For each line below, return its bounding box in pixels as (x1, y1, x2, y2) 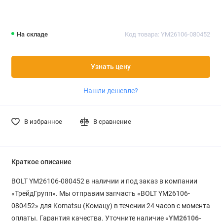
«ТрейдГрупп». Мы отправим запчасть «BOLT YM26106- (11, 189, 190, 197)
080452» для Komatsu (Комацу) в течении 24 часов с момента (11, 201, 210, 210)
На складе (17, 31, 48, 38)
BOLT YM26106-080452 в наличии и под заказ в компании (11, 177, 197, 185)
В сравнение (93, 117, 132, 125)
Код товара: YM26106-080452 (124, 31, 210, 38)
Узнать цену (90, 62, 131, 71)
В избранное (24, 117, 62, 125)
